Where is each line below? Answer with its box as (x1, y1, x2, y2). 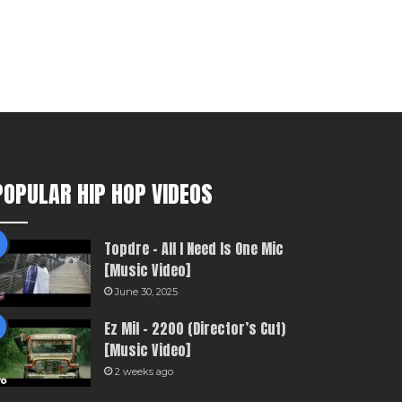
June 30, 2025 (114, 285, 178, 299)
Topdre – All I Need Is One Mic (103, 238, 284, 260)
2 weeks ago (114, 365, 173, 379)
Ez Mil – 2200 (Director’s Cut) (103, 318, 285, 340)
